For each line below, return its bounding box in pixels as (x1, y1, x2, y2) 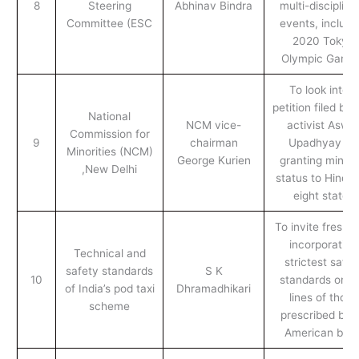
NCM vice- (186, 118, 241, 131)
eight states (292, 188, 354, 202)
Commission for (69, 127, 150, 140)
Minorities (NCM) (66, 144, 153, 158)
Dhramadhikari (176, 281, 251, 295)
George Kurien (176, 153, 251, 167)
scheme (89, 299, 130, 313)
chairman (189, 135, 238, 149)
